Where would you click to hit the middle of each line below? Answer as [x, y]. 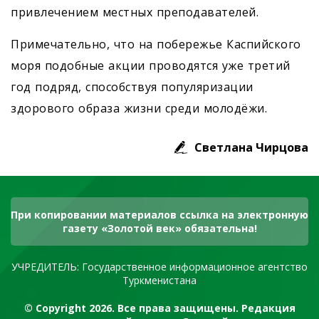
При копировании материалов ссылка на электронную [159, 215]
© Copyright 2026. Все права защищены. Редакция [159, 308]
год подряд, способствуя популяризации [132, 87]
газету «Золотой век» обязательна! [159, 229]
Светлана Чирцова [251, 148]
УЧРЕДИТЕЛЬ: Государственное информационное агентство [159, 267]
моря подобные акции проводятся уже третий [151, 66]
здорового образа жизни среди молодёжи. [139, 109]
